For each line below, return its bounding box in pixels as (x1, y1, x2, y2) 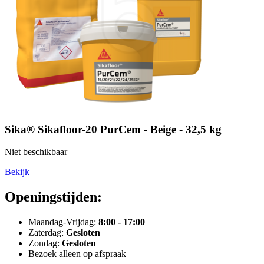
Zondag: (28, 238, 62, 249)
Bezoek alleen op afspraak (28, 249, 126, 259)
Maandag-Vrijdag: (28, 217, 98, 227)
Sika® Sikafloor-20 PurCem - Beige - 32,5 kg (5, 123, 222, 136)
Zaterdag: (28, 227, 66, 238)
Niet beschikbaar (5, 147, 67, 157)
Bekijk (5, 167, 29, 177)
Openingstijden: (5, 189, 102, 205)
